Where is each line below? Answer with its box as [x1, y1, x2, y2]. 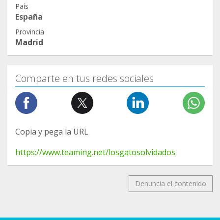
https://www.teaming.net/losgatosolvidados [15, 147, 175, 158]
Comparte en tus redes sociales [15, 72, 154, 85]
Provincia [15, 27, 44, 37]
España [15, 11, 43, 23]
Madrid [15, 37, 43, 48]
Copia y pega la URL [15, 126, 88, 137]
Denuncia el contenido [135, 179, 206, 189]
